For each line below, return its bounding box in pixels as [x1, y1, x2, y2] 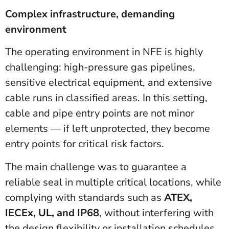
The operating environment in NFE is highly [5, 45, 203, 59]
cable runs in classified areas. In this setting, [5, 91, 208, 105]
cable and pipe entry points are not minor [5, 106, 194, 121]
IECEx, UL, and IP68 [5, 205, 99, 220]
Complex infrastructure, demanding [5, 7, 175, 21]
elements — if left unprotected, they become [5, 122, 210, 136]
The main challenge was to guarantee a [5, 159, 187, 174]
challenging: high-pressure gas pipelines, [5, 60, 195, 75]
